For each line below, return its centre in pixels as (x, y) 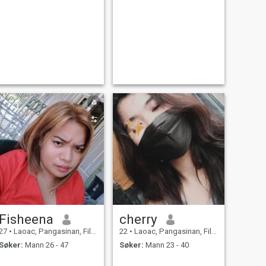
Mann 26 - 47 (45, 245)
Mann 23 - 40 (166, 245)
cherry (138, 219)
